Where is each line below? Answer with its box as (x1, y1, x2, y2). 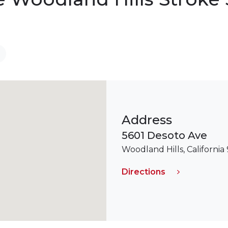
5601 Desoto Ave (122, 129, 207, 141)
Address (122, 112, 172, 127)
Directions (122, 167, 165, 177)
